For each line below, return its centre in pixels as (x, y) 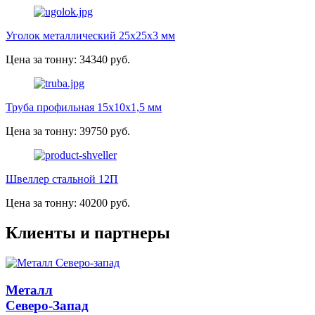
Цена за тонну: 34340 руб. (68, 60)
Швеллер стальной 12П (62, 179)
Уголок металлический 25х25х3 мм (90, 36)
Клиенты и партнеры (88, 232)
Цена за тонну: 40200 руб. (68, 203)
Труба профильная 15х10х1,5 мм (84, 108)
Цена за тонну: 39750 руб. (68, 131)
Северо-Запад (47, 305)
